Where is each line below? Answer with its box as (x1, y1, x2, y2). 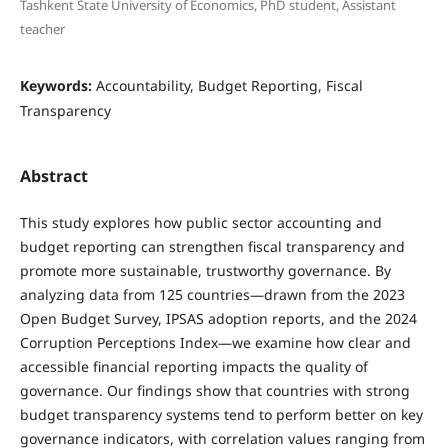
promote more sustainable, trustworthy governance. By (19, 260, 391, 280)
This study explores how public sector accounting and (19, 212, 382, 232)
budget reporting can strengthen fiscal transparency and (19, 236, 405, 256)
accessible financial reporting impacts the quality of (19, 356, 368, 376)
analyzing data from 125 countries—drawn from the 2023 (19, 284, 405, 304)
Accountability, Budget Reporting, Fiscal (95, 75, 363, 95)
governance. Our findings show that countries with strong (19, 380, 410, 400)
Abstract (19, 164, 88, 187)
